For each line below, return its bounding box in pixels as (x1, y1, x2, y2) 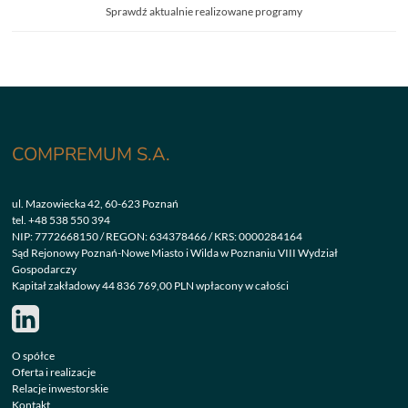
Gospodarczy (12, 261, 77, 276)
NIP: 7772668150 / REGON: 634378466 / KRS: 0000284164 (12, 229, 303, 243)
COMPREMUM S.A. (12, 141, 171, 167)
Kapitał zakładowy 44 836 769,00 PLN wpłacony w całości (12, 278, 290, 292)
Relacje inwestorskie (12, 381, 109, 395)
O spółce (12, 348, 56, 362)
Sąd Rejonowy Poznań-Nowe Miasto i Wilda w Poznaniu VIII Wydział (12, 245, 339, 260)
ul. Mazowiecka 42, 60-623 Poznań (12, 196, 179, 210)
